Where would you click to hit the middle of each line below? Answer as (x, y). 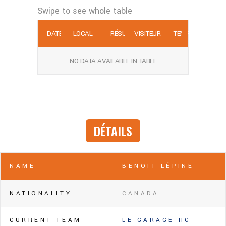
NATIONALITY (41, 193)
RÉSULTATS (127, 33)
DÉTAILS (113, 130)
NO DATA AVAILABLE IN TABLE (113, 61)
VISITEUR (147, 33)
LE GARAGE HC (156, 220)
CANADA (141, 193)
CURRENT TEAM (46, 220)
